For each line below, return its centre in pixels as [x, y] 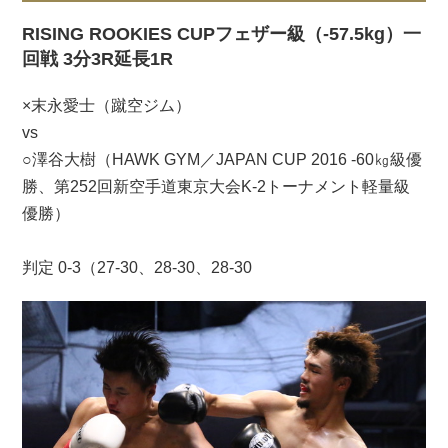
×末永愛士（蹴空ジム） [107, 105]
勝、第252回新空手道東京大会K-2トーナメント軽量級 [216, 186]
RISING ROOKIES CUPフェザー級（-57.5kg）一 [222, 34]
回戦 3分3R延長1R [98, 59]
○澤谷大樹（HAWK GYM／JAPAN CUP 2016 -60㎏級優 [222, 159]
